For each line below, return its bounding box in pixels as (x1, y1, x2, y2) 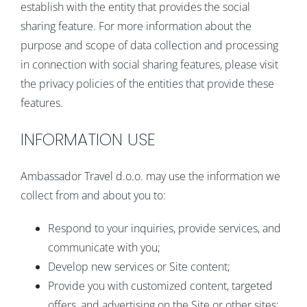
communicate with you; (47, 240, 160, 256)
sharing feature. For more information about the (20, 19, 251, 34)
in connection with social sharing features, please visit (20, 57, 278, 73)
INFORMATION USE (20, 128, 156, 151)
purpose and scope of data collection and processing (20, 38, 278, 53)
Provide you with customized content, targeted (47, 278, 273, 294)
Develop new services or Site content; (47, 259, 230, 275)
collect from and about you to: (20, 188, 166, 204)
